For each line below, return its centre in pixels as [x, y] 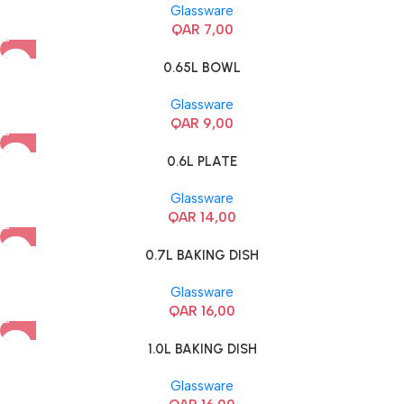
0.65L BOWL [202, 68]
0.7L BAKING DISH [202, 256]
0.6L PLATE [202, 162]
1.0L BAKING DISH [202, 349]
